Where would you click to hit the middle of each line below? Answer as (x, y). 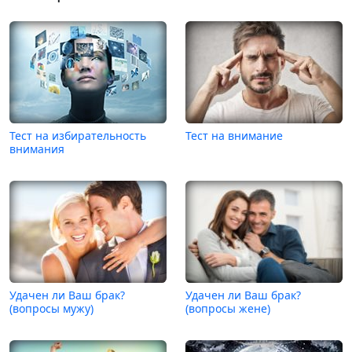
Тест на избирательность (78, 135)
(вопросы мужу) (51, 308)
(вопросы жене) (228, 308)
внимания (37, 148)
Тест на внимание (234, 135)
